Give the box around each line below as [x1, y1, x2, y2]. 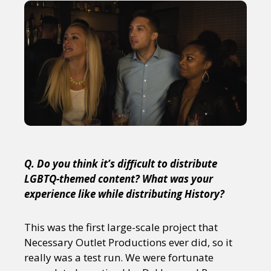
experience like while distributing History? [24, 187, 224, 201]
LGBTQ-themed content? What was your [24, 172, 213, 186]
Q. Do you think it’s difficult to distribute [24, 157, 217, 171]
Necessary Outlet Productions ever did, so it [24, 235, 232, 249]
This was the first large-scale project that [24, 220, 218, 234]
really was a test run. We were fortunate [24, 250, 214, 264]
